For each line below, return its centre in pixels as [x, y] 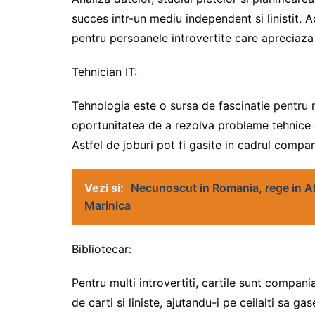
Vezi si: [104, 187]
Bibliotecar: [102, 249]
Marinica [108, 205]
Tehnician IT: [104, 71]
